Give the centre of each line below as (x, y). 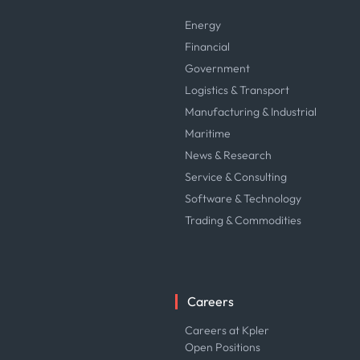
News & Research (229, 155)
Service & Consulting (236, 177)
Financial (208, 47)
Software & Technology (243, 198)
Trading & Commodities (243, 220)
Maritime (208, 133)
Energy (203, 25)
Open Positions (223, 347)
